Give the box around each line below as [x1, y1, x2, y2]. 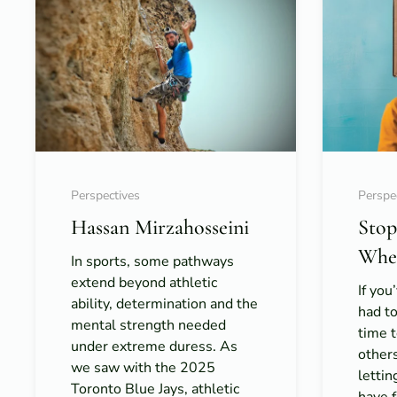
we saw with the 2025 [71, 358, 215, 378]
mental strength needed [71, 315, 226, 336]
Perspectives [71, 187, 140, 205]
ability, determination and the [71, 294, 258, 315]
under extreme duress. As [71, 337, 237, 357]
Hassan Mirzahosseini [71, 214, 249, 241]
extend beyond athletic [71, 273, 217, 293]
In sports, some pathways [71, 252, 234, 272]
